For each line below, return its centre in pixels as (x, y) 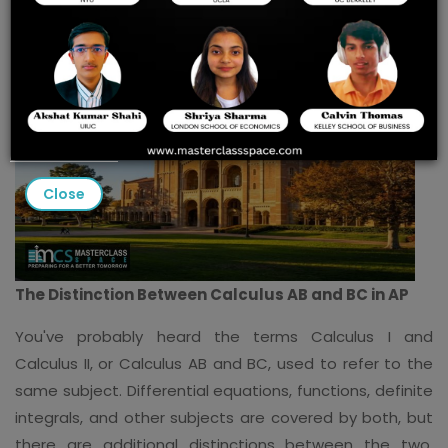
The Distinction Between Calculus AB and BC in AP (212, 294)
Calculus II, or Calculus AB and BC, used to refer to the (224, 363)
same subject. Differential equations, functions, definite (224, 390)
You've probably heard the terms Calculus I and (224, 336)
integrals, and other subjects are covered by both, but (224, 417)
